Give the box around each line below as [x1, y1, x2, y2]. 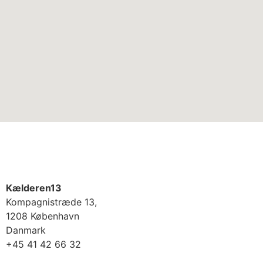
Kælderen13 [6, 181, 62, 194]
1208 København [6, 210, 79, 222]
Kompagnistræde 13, [6, 195, 100, 208]
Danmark [6, 224, 46, 236]
